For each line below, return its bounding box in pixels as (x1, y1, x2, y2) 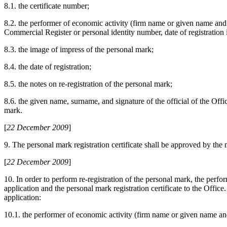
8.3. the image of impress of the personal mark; (4, 45, 154, 54)
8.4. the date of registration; (4, 62, 91, 71)
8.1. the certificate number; (4, 2, 89, 11)
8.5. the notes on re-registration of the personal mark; (4, 80, 172, 89)
